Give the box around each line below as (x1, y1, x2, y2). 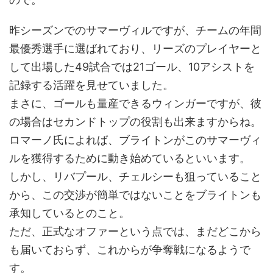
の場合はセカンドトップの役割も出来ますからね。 (9, 115, 261, 128)
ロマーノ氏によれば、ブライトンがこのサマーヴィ (9, 133, 261, 146)
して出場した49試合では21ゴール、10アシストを (9, 60, 255, 73)
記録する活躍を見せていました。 (9, 78, 174, 91)
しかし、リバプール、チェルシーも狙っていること (9, 169, 261, 183)
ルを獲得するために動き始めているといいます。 (9, 151, 250, 165)
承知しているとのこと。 (9, 206, 130, 219)
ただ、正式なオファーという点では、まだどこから (9, 224, 261, 238)
